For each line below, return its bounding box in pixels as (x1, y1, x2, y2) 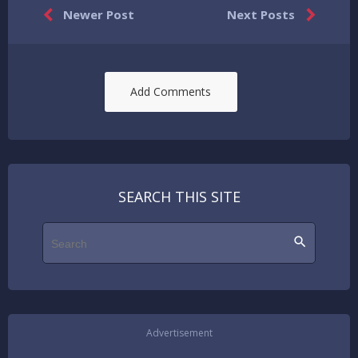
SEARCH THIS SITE (117, 186, 241, 206)
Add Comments (130, 83, 212, 99)
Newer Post (60, 6, 134, 22)
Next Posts (227, 6, 298, 22)
